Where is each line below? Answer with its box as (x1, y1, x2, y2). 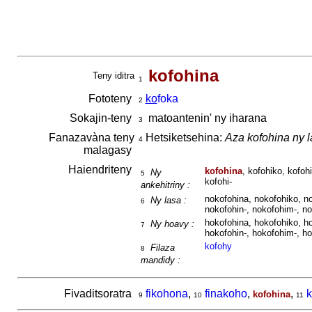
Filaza (150, 242, 175, 253)
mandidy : (140, 255, 180, 265)
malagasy (83, 144, 134, 156)
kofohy (204, 241, 232, 251)
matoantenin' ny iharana (142, 112, 267, 124)
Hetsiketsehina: (142, 132, 225, 143)
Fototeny (88, 93, 134, 104)
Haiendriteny (68, 164, 134, 175)
